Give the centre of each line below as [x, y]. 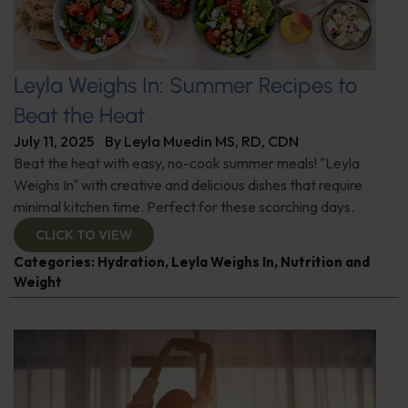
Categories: [56, 262]
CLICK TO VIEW [84, 235]
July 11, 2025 [54, 142]
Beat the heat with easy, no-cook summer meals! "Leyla [187, 163]
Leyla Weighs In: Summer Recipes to [185, 86]
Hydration [131, 262]
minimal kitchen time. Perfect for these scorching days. [184, 207]
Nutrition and [325, 262]
